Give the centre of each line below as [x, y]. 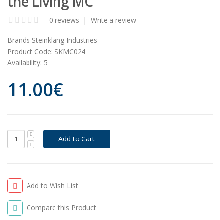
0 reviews [64, 20]
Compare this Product [62, 208]
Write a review [113, 20]
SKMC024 [69, 51]
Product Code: [30, 51]
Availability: [25, 62]
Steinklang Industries [65, 40]
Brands [19, 40]
